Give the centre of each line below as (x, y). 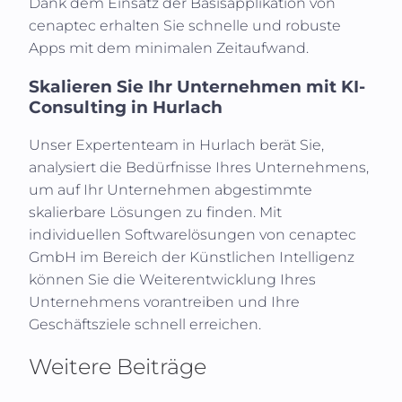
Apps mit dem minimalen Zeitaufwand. (169, 48)
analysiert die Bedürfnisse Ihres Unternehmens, (199, 168)
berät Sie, (290, 145)
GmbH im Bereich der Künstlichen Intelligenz (192, 258)
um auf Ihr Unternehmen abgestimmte (170, 190)
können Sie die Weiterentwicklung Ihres (172, 280)
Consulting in (91, 107)
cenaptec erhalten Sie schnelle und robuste (185, 25)
